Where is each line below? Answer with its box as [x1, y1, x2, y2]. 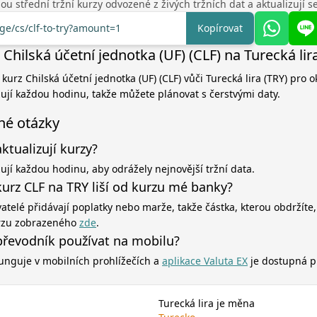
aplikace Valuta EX [162, 254, 248, 267]
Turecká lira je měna [158, 296, 255, 310]
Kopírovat [197, 21, 243, 35]
